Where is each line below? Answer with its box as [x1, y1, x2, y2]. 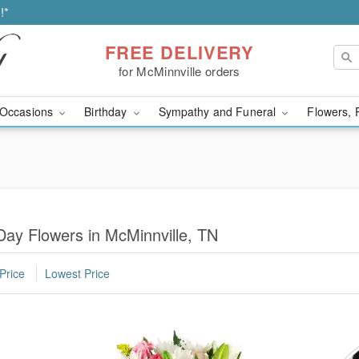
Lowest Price [45, 265, 110, 282]
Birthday [84, 103, 131, 119]
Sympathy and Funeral [158, 103, 280, 119]
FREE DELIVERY [104, 38, 255, 65]
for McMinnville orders [119, 62, 240, 79]
